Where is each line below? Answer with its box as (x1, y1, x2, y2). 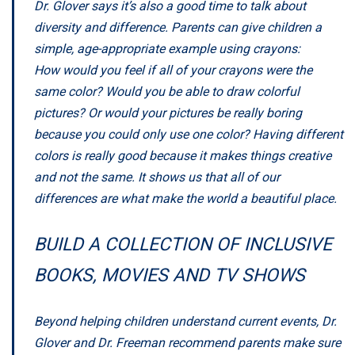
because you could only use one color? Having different (34, 126, 343, 142)
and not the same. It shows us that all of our (34, 169, 280, 185)
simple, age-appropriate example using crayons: (34, 40, 300, 56)
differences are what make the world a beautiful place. (34, 190, 337, 206)
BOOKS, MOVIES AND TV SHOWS (34, 264, 305, 286)
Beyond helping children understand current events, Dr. (34, 313, 337, 329)
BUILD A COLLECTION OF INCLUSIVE (34, 233, 332, 255)
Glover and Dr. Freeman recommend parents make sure (34, 334, 341, 350)
